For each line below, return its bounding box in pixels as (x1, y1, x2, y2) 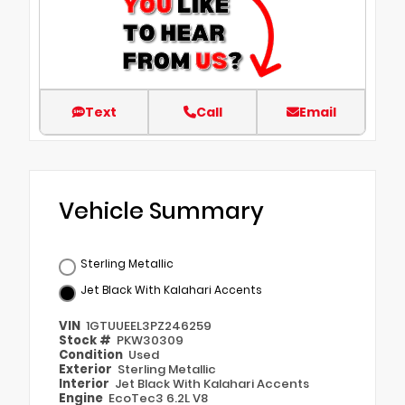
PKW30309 (117, 331, 184, 349)
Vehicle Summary (59, 194, 264, 227)
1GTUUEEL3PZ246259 (86, 316, 212, 334)
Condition (59, 345, 126, 363)
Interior (59, 374, 112, 392)
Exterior (59, 360, 115, 378)
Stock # (59, 331, 114, 349)
